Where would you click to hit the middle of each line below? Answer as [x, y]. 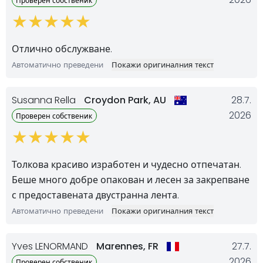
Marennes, [122, 246]
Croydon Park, [119, 100]
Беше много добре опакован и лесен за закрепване [131, 180]
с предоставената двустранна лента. [95, 195]
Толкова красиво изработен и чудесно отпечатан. [127, 164]
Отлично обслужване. [62, 49]
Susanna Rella [45, 100]
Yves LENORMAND [51, 246]
